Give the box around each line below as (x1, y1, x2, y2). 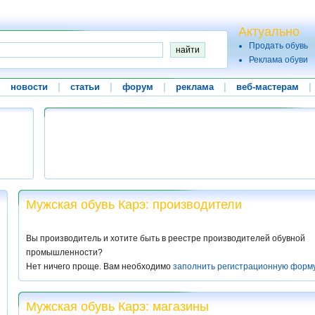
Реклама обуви (249, 55, 308, 65)
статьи (70, 82, 100, 92)
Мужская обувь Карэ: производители (26, 198, 242, 212)
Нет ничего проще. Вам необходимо (26, 262, 173, 271)
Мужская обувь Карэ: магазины (26, 300, 209, 314)
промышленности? (26, 247, 103, 257)
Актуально (238, 25, 300, 39)
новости (10, 82, 48, 92)
